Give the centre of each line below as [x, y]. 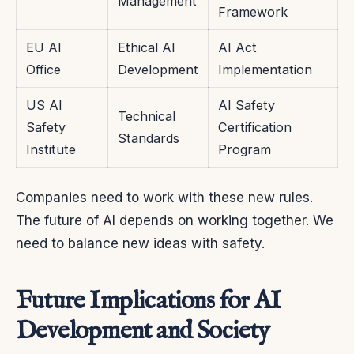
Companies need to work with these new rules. [164, 198]
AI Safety [247, 105]
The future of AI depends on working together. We [175, 221]
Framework [253, 12]
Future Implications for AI [149, 302]
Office [43, 70]
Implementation [265, 70]
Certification [255, 128]
